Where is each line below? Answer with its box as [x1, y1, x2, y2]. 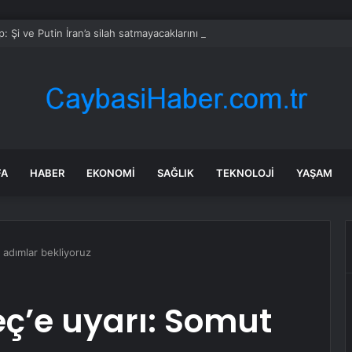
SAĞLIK [157, 167, 194, 179]
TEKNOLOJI [216, 167, 274, 179]
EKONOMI [86, 167, 135, 179]
